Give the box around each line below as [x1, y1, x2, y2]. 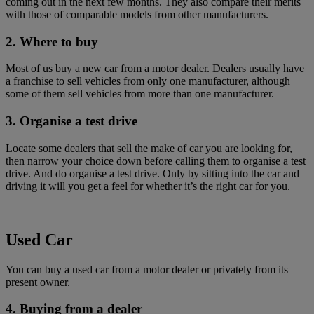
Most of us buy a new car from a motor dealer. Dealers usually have [6, 62, 304, 75]
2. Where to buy [6, 34, 98, 49]
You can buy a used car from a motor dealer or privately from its [6, 263, 288, 275]
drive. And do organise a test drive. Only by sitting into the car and [6, 167, 299, 179]
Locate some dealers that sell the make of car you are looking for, [6, 142, 292, 154]
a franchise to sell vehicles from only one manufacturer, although [6, 75, 290, 88]
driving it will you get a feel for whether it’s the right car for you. [6, 179, 290, 192]
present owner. [6, 275, 73, 288]
